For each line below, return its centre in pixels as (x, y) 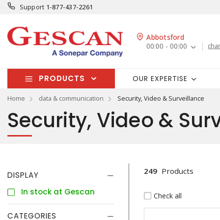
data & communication (71, 98)
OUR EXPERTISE (160, 78)
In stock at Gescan (58, 192)
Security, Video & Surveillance (161, 98)
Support (32, 7)
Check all (167, 195)
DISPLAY (23, 175)
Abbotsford (165, 37)
